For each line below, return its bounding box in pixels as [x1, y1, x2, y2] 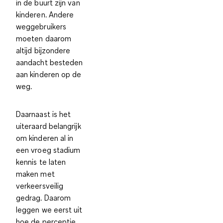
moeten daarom [16, 33, 72, 43]
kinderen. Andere [16, 9, 74, 19]
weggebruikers [16, 21, 67, 31]
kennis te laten [16, 156, 66, 167]
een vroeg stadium [16, 144, 81, 155]
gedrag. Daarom [16, 192, 71, 203]
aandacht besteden [16, 57, 83, 67]
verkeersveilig [16, 180, 64, 191]
